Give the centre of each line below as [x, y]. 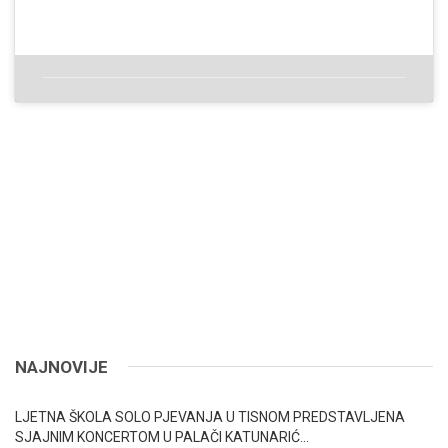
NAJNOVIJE [61, 366]
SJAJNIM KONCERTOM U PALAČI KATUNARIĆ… [162, 436]
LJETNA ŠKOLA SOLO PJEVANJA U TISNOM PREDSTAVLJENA [210, 416]
